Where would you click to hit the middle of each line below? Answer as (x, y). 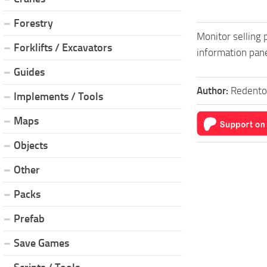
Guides (29, 72)
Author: (214, 90)
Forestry (33, 23)
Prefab (29, 218)
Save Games (41, 243)
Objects (31, 145)
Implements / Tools (58, 96)
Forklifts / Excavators (63, 47)
